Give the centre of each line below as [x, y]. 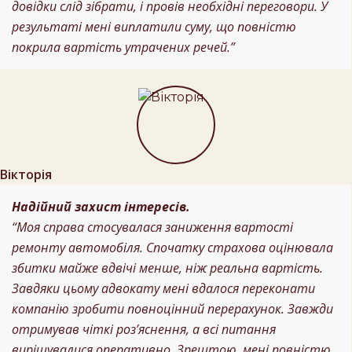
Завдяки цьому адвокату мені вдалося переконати [163, 289]
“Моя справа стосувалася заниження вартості [152, 227]
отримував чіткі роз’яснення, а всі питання [144, 330]
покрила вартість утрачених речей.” [123, 48]
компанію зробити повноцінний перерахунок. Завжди [172, 309]
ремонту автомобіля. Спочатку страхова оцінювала [172, 248]
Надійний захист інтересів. [101, 207]
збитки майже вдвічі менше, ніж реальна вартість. [167, 268]
